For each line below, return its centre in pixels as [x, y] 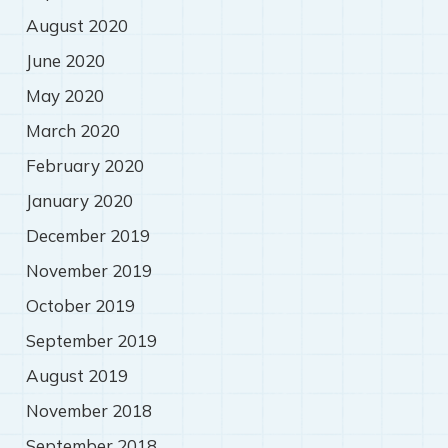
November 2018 [88, 411]
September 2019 [91, 341]
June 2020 [65, 61]
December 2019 [87, 236]
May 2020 [64, 96]
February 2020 [84, 166]
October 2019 [80, 306]
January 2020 [79, 201]
